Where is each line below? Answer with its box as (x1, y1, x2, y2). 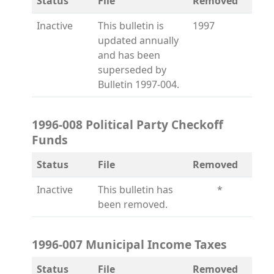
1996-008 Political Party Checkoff (32, 116, 223, 133)
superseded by (98, 63, 166, 76)
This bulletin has (98, 183, 173, 196)
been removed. (98, 198, 168, 211)
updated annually (98, 34, 179, 47)
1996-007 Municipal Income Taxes (32, 236, 227, 253)
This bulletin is (98, 19, 164, 32)
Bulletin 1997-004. (98, 78, 179, 91)
